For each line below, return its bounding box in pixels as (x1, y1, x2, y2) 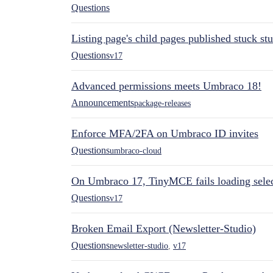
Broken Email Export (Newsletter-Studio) (71, 222, 256, 235)
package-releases (134, 98, 191, 108)
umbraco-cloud (110, 146, 161, 155)
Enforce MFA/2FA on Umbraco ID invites (71, 127, 258, 140)
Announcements (71, 97, 134, 108)
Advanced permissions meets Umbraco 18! (71, 80, 261, 92)
